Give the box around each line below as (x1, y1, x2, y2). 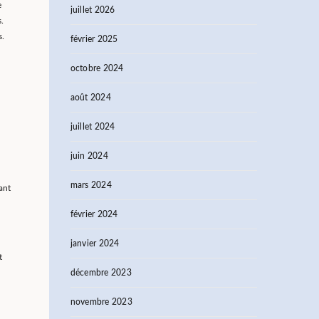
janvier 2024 (70, 239, 120, 248)
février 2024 (70, 210, 118, 219)
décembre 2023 (70, 268, 132, 277)
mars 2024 (70, 181, 112, 189)
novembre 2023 (70, 298, 132, 306)
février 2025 (70, 35, 118, 43)
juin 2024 (70, 152, 108, 160)
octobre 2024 (70, 64, 124, 73)
